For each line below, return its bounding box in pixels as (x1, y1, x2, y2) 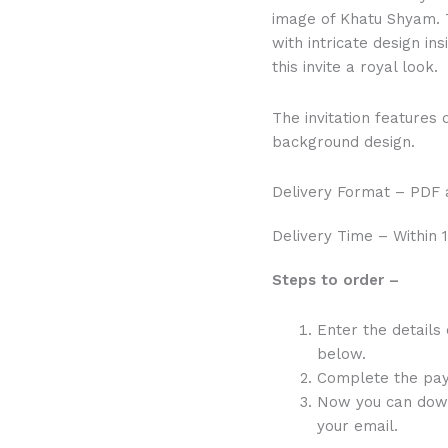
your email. (317, 417, 398, 435)
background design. (272, 132, 415, 151)
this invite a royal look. (272, 58, 438, 77)
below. (317, 345, 366, 363)
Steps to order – (272, 270, 399, 289)
